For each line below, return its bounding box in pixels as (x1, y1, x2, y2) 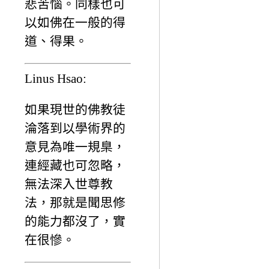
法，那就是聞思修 (25, 195, 125, 210)
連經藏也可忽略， (25, 158, 125, 172)
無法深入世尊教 (25, 177, 113, 191)
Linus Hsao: (25, 71, 86, 85)
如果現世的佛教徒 (25, 102, 125, 116)
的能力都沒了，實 (25, 214, 125, 228)
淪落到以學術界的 (25, 121, 125, 135)
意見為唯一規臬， (25, 139, 125, 154)
